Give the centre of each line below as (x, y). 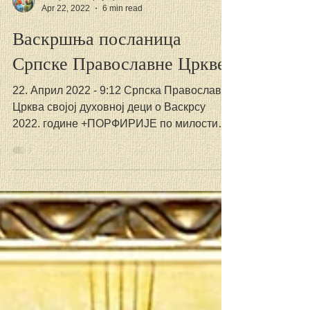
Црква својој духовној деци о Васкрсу (109, 129)
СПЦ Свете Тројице (80, 19)
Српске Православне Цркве (119, 85)
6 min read (122, 30)
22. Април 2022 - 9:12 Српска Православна (123, 112)
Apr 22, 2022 (66, 30)
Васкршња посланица (97, 60)
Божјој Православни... (70, 162)
